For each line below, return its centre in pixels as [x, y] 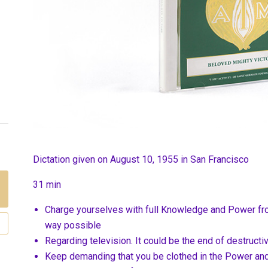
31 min [47, 185]
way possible [73, 226]
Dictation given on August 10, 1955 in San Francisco [141, 160]
